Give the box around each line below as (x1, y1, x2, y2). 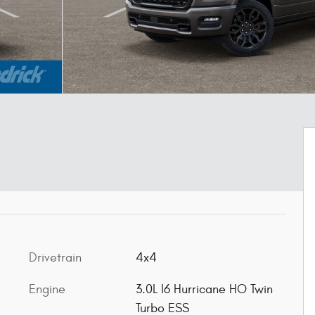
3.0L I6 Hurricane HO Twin (135, 282, 273, 297)
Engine (29, 282, 65, 297)
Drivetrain (29, 250, 82, 265)
